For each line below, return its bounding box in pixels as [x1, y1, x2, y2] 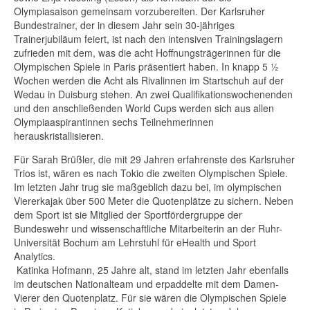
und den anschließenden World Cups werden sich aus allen [14, 100, 274, 115]
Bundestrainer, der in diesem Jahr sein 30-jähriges [14, 17, 235, 32]
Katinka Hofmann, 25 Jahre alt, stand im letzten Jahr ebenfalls [14, 262, 289, 277]
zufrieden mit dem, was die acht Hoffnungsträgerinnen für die [14, 45, 281, 60]
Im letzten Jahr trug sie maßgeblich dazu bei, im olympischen [14, 179, 282, 194]
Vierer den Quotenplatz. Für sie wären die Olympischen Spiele [14, 290, 286, 304]
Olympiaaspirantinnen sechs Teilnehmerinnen [14, 114, 214, 129]
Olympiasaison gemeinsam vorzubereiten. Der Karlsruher [14, 3, 265, 18]
